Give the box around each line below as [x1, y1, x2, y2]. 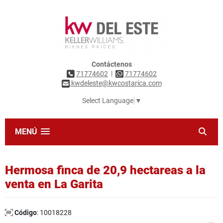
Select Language [82, 97, 133, 105]
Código [14, 209, 37, 217]
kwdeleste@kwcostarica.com [71, 79, 162, 88]
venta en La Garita [5, 177, 103, 192]
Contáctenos [91, 60, 132, 68]
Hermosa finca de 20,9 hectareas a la [5, 163, 206, 178]
